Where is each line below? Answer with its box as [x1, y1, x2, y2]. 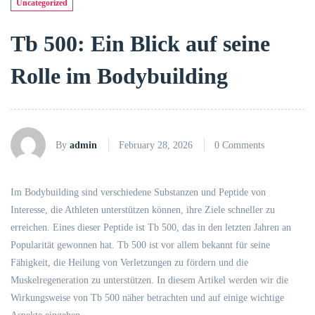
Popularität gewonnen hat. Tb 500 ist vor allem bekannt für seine [11, 240, 270, 250]
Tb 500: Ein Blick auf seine [11, 31, 270, 56]
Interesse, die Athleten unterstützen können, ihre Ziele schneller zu [11, 205, 275, 215]
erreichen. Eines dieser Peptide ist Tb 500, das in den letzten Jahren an [11, 222, 291, 233]
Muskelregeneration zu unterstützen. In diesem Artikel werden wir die [11, 275, 288, 285]
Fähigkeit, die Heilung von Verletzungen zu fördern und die [11, 257, 248, 268]
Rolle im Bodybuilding [11, 63, 228, 89]
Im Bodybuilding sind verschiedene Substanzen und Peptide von [11, 187, 266, 198]
